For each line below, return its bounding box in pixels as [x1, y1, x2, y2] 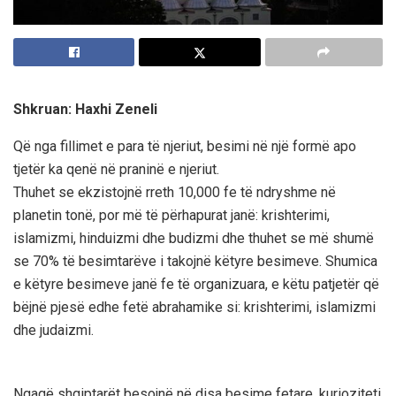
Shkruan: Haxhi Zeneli [13, 100, 157, 118]
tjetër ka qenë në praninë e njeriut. [13, 160, 219, 178]
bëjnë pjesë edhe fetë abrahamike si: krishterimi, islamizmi [13, 298, 376, 316]
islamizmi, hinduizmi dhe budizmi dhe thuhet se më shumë [13, 229, 374, 247]
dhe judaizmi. [13, 321, 94, 339]
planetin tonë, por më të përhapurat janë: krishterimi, [13, 206, 330, 224]
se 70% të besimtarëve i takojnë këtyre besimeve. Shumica [13, 252, 377, 270]
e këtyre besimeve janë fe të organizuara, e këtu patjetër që [13, 275, 379, 293]
